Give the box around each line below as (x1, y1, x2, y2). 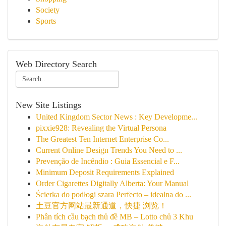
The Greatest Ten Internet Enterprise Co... (36, 135, 169, 143)
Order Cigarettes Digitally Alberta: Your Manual (36, 179, 189, 188)
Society (36, 6, 60, 14)
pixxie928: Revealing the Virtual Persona (36, 124, 166, 132)
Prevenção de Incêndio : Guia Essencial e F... (36, 157, 180, 165)
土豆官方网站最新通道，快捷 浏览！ (36, 201, 167, 210)
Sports (36, 17, 56, 25)
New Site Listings (16, 100, 81, 110)
